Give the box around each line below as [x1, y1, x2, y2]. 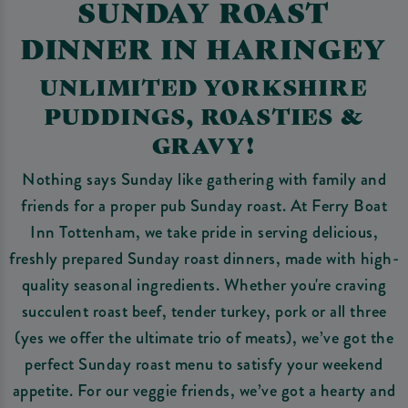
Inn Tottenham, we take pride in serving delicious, [30, 219, 378, 245]
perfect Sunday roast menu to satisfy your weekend [25, 352, 383, 377]
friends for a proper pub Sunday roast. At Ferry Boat [21, 193, 387, 219]
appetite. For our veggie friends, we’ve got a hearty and [12, 378, 396, 403]
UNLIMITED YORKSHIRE [40, 71, 368, 101]
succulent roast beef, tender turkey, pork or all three [21, 299, 387, 324]
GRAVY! [151, 129, 257, 159]
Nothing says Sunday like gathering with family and [22, 167, 386, 192]
